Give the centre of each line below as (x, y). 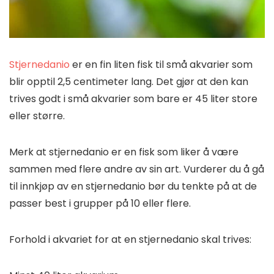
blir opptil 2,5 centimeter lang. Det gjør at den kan (129, 82)
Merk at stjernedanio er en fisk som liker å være (124, 152)
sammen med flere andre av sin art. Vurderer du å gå (137, 169)
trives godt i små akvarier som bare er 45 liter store (133, 99)
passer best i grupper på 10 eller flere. (100, 204)
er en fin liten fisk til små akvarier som (161, 65)
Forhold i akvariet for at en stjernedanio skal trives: (130, 240)
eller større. (38, 116)
